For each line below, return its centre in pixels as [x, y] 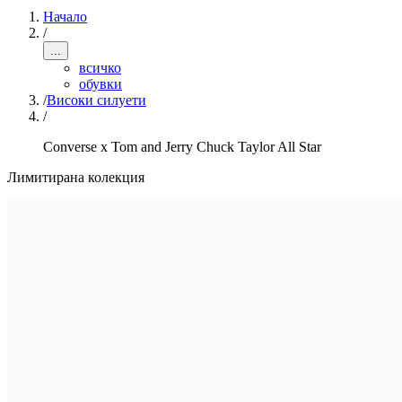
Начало [65, 17]
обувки [100, 84]
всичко [100, 68]
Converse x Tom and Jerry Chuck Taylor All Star [182, 147]
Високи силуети [96, 100]
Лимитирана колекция [76, 177]
